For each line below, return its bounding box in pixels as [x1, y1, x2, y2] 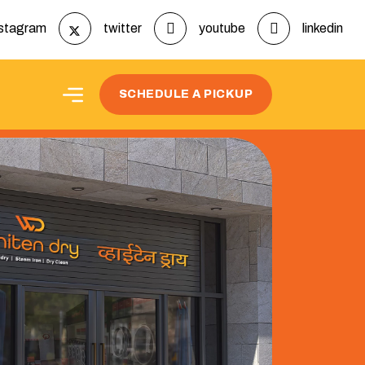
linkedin [302, 21, 343, 35]
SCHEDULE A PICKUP [118, 88, 253, 100]
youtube [199, 21, 245, 35]
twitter [103, 21, 142, 35]
